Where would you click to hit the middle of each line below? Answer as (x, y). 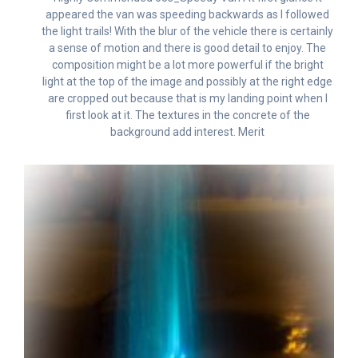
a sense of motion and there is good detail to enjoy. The (187, 48)
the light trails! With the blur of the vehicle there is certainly (187, 32)
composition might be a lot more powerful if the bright (187, 65)
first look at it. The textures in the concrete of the (187, 115)
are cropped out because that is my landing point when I (187, 99)
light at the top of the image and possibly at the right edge (187, 82)
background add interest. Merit (187, 132)
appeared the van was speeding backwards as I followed (187, 15)
